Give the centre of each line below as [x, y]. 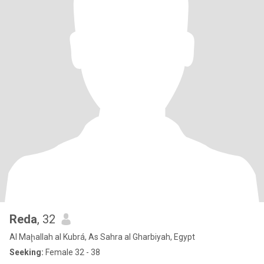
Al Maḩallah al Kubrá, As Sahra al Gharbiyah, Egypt [102, 237]
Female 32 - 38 [72, 252]
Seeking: [27, 252]
